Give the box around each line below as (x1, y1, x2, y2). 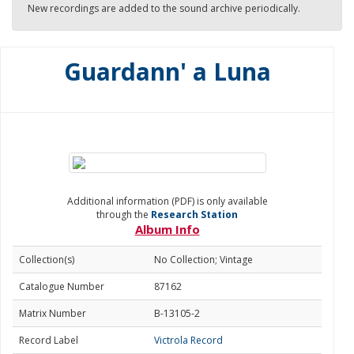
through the (96, 208, 151, 221)
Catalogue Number (19, 280, 104, 293)
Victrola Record (154, 333, 223, 347)
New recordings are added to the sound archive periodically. (28, 2, 300, 15)
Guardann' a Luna (63, 55, 271, 88)
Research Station (151, 208, 238, 221)
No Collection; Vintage (154, 253, 253, 266)
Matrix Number (19, 307, 86, 320)
